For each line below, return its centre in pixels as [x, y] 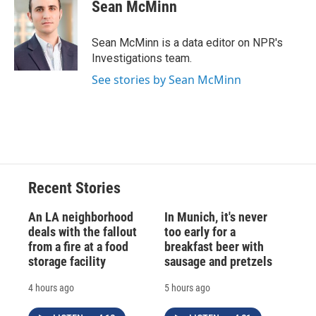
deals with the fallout [83, 231]
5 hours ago [187, 287]
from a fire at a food [78, 246]
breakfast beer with [214, 246]
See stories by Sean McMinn [166, 79]
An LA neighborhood [81, 217]
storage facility [67, 261]
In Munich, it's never [215, 217]
